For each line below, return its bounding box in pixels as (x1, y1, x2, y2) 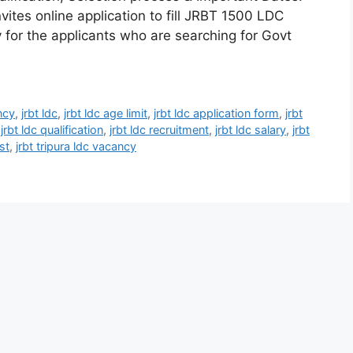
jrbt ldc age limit (64, 106, 148, 120)
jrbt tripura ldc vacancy (16, 139, 136, 153)
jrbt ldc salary (215, 122, 286, 136)
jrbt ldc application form (154, 106, 280, 120)
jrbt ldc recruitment (110, 122, 209, 136)
